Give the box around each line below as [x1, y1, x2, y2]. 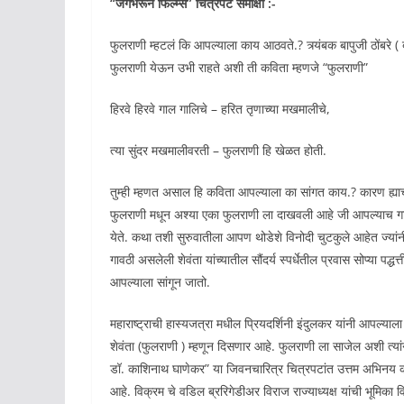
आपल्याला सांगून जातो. [110, 273, 210, 291]
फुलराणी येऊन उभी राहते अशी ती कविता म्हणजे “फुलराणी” [110, 59, 368, 77]
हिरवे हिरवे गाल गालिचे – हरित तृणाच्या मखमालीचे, [110, 100, 330, 118]
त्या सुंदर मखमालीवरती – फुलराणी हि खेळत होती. [110, 142, 326, 160]
